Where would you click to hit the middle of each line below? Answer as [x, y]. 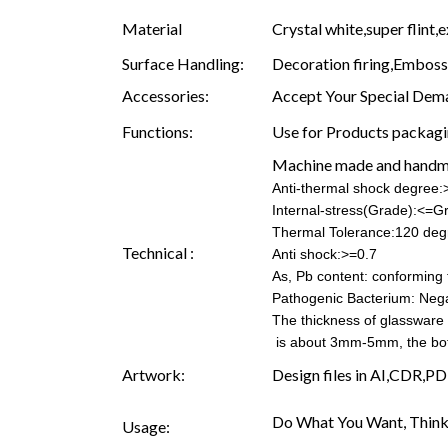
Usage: [146, 426]
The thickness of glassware [358, 319]
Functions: [157, 131]
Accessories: [165, 95]
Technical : [158, 252]
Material [152, 28]
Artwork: [153, 374]
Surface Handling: [183, 63]
